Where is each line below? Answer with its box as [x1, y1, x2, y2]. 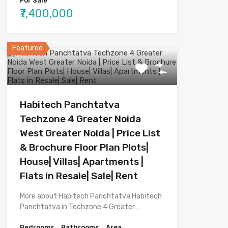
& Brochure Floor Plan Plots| [19, 141, 149, 153]
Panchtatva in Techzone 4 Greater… [19, 202, 139, 211]
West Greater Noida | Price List [19, 127, 160, 139]
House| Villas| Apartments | [19, 155, 144, 167]
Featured [12, 43, 43, 52]
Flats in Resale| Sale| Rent [19, 169, 138, 182]
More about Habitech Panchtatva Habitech [19, 191, 162, 201]
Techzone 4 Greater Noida [19, 112, 141, 125]
